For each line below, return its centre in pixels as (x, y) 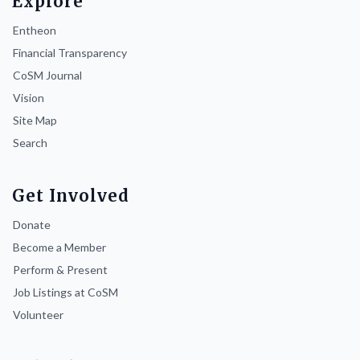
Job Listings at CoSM (65, 292)
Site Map (35, 121)
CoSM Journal (47, 76)
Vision (29, 98)
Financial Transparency (70, 53)
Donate (32, 225)
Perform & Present (60, 270)
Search (30, 143)
